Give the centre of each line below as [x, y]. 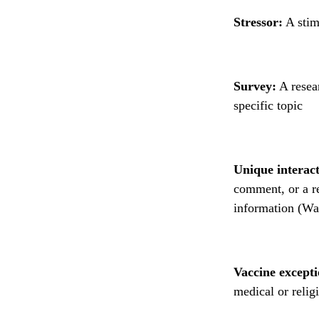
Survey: [255, 86]
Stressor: [258, 22]
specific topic [268, 105]
